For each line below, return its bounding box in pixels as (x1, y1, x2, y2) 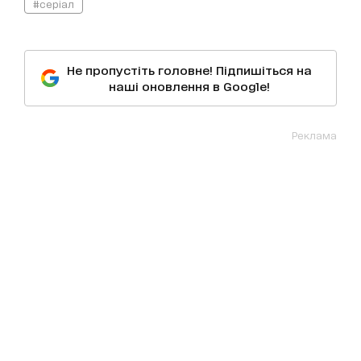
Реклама (292, 128, 337, 141)
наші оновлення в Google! (109, 78, 270, 93)
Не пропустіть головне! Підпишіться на (67, 62, 312, 77)
